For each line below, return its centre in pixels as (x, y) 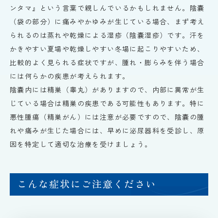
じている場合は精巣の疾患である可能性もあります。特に (107, 103)
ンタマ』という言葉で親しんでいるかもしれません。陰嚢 (107, 8)
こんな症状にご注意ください (87, 183)
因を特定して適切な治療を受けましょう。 (81, 144)
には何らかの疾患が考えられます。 (70, 76)
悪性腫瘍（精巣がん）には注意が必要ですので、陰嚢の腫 (107, 117)
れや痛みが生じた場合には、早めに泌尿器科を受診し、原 (107, 130)
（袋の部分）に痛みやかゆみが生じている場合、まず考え (107, 21)
